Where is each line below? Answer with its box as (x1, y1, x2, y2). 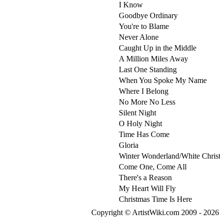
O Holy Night (119, 119, 162, 128)
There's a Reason (119, 173, 172, 182)
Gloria (119, 141, 138, 149)
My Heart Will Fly (119, 184, 176, 192)
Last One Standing (119, 65, 177, 74)
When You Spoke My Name (119, 76, 207, 84)
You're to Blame (119, 22, 169, 30)
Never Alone (119, 33, 159, 41)
